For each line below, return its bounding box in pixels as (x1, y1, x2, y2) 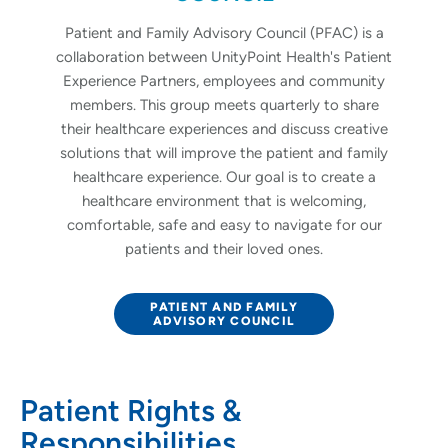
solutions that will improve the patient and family (60, 144, 388, 163)
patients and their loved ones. (125, 240, 323, 259)
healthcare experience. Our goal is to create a (72, 168, 376, 187)
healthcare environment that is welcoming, (82, 192, 366, 211)
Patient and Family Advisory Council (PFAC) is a (64, 24, 384, 43)
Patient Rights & (20, 392, 241, 430)
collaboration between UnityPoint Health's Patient (56, 48, 392, 67)
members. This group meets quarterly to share (69, 96, 379, 115)
